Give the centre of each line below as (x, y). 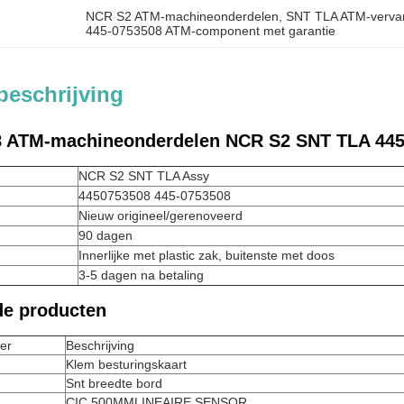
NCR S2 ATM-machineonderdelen (183, 16)
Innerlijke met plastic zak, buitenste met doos (207, 255)
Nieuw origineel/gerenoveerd (161, 216)
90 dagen (106, 235)
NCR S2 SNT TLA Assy (144, 176)
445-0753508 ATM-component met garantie (211, 31)
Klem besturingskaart (126, 364)
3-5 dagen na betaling (141, 275)
